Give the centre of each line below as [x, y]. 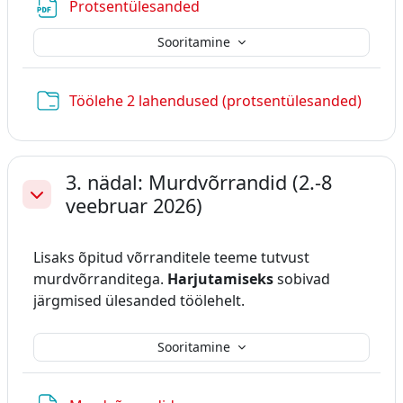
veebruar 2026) [134, 205]
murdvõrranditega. [100, 278]
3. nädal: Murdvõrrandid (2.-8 [199, 182]
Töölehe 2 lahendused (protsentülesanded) [215, 100]
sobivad [302, 278]
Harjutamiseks [220, 278]
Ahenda [53, 204]
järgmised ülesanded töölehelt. [139, 300]
